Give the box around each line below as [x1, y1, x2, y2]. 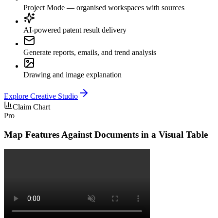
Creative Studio [30, 91, 78, 100]
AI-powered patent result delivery [23, 25, 127, 34]
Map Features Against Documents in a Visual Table [4, 129, 208, 140]
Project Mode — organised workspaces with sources [23, 3, 184, 12]
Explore [4, 91, 30, 100]
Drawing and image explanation [23, 70, 122, 79]
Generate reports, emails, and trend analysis [23, 48, 156, 56]
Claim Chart [13, 102, 50, 111]
